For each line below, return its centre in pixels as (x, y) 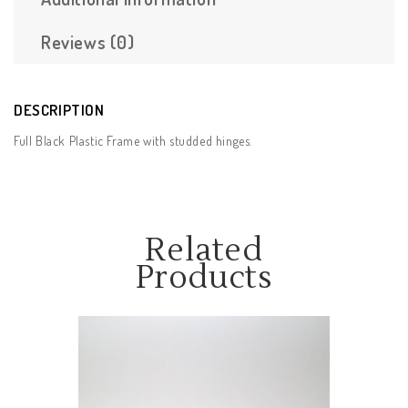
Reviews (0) (88, 41)
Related (204, 250)
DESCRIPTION (59, 109)
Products (204, 278)
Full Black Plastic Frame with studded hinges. (133, 140)
